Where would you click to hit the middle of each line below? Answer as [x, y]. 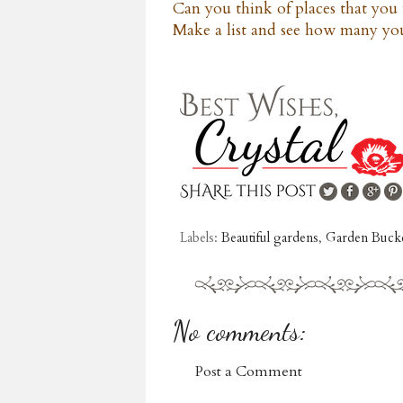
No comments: [240, 331]
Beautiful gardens [270, 238]
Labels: [201, 238]
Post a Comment [249, 371]
